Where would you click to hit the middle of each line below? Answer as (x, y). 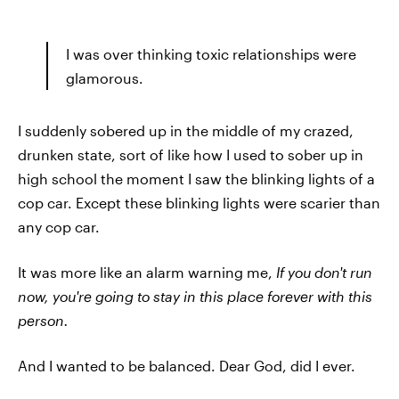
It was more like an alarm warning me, (147, 272)
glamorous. (105, 78)
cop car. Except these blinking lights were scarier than (199, 203)
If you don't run (324, 272)
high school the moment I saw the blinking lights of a (196, 179)
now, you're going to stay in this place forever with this (195, 296)
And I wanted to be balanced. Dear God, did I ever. (187, 366)
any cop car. (59, 227)
